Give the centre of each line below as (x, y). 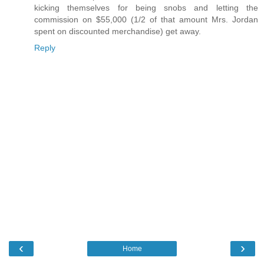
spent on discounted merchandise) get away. (118, 32)
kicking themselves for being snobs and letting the (146, 8)
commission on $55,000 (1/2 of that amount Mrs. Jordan (146, 20)
